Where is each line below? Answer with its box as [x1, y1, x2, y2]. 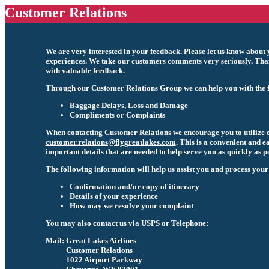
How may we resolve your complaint [69, 201, 193, 210]
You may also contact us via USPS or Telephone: [45, 219, 208, 228]
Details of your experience [69, 192, 158, 201]
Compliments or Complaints [69, 110, 165, 119]
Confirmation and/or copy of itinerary [69, 182, 199, 191]
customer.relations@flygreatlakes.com [45, 138, 176, 147]
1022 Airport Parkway [65, 255, 142, 264]
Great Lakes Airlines [65, 236, 136, 245]
